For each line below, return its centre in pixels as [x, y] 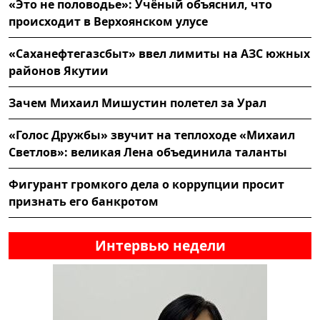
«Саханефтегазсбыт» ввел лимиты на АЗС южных [159, 53]
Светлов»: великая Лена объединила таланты [148, 152]
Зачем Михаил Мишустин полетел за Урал [137, 102]
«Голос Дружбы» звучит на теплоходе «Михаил [152, 135]
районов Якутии [59, 70]
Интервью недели [160, 245]
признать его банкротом [84, 201]
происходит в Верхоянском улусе [108, 21]
